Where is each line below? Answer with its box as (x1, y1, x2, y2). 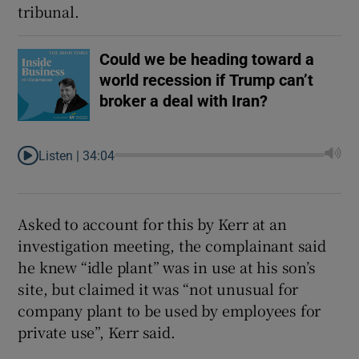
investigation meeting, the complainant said (18, 234, 326, 256)
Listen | (38, 148, 83, 162)
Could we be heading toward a (99, 50, 315, 67)
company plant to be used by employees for (18, 299, 321, 321)
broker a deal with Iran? (99, 92, 268, 109)
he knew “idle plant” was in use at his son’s (18, 256, 316, 277)
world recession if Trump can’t (99, 71, 314, 88)
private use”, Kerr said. (18, 321, 175, 342)
